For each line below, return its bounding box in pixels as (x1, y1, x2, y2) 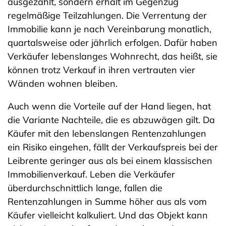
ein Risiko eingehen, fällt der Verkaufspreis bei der (8, 141, 218, 153)
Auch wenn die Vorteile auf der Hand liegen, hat (8, 100, 211, 112)
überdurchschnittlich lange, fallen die (8, 182, 162, 194)
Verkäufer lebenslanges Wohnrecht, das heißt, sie (8, 50, 217, 62)
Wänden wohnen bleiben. (8, 78, 118, 89)
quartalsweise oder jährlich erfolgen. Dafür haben (8, 37, 217, 48)
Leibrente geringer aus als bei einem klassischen (8, 155, 212, 166)
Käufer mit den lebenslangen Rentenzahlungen (8, 128, 206, 139)
